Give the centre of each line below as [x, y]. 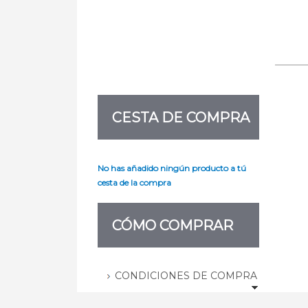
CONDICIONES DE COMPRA [186, 275]
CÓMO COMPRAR [173, 225]
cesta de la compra [134, 182]
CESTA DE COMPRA [181, 117]
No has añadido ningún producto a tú [172, 168]
